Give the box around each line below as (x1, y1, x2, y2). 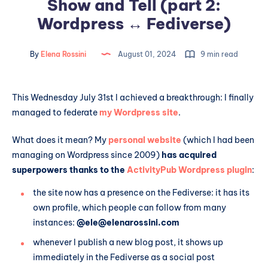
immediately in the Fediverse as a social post (33, 251, 215, 263)
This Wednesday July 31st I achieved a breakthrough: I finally (12, 92, 254, 103)
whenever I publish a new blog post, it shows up (33, 236, 223, 248)
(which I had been (181, 134, 254, 145)
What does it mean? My (12, 134, 108, 145)
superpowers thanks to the (12, 164, 127, 175)
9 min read (199, 50, 238, 59)
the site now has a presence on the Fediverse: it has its (33, 187, 249, 198)
